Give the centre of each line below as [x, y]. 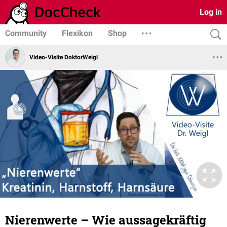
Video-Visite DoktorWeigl [64, 57]
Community [26, 33]
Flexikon [77, 33]
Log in [211, 12]
